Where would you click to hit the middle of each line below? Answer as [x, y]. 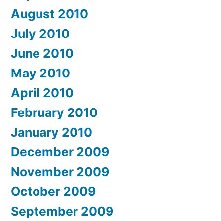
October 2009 [53, 191]
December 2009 [60, 152]
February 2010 [54, 112]
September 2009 [62, 211]
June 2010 [42, 53]
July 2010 [40, 34]
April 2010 [42, 93]
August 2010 [50, 14]
